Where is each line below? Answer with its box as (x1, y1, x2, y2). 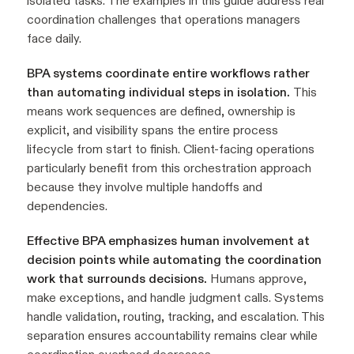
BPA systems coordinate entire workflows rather (27, 66, 310, 81)
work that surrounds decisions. (27, 271, 207, 287)
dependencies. (27, 198, 107, 214)
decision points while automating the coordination (27, 252, 322, 268)
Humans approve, (207, 271, 307, 287)
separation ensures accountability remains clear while (27, 328, 318, 344)
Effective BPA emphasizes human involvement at (27, 233, 310, 249)
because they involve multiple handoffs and (27, 179, 262, 195)
